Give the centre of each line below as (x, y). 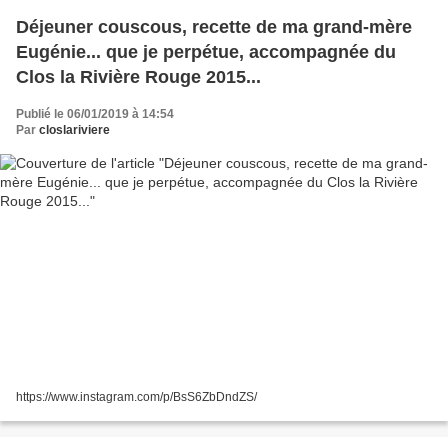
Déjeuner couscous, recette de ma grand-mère (214, 26)
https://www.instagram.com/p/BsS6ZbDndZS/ (136, 397)
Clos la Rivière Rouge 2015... (138, 76)
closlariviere (74, 129)
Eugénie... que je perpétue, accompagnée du (206, 51)
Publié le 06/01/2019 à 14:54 (95, 113)
